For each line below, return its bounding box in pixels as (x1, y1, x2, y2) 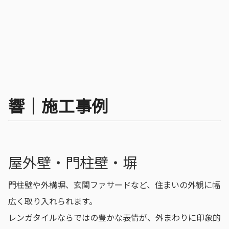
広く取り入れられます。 (8, 194, 97, 207)
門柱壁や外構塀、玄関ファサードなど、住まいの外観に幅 (8, 178, 220, 191)
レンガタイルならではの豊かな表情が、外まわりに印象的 (8, 211, 221, 223)
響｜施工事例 (8, 94, 108, 118)
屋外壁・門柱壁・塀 (8, 151, 137, 172)
